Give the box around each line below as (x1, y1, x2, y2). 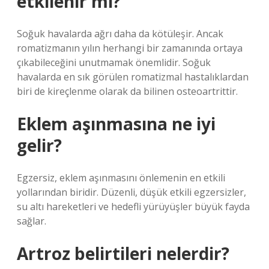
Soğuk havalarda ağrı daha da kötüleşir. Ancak (17, 27, 223, 40)
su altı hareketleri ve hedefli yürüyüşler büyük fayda (17, 200, 250, 213)
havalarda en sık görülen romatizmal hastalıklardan (17, 70, 249, 83)
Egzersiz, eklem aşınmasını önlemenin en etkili (17, 171, 225, 184)
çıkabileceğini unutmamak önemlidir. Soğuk (17, 56, 211, 69)
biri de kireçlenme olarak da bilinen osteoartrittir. (17, 85, 238, 98)
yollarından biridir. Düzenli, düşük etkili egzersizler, (17, 186, 246, 199)
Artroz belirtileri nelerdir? (17, 242, 229, 265)
